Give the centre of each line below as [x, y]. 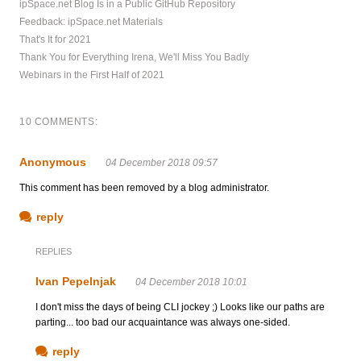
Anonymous [53, 162]
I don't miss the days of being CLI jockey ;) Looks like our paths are [180, 307]
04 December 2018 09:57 [162, 162]
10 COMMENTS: [59, 121]
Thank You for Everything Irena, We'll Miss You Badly [134, 57]
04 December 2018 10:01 [191, 282]
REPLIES [54, 251]
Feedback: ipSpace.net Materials [91, 21]
